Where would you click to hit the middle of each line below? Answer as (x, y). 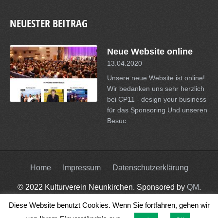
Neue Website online (150, 51)
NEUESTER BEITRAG (49, 23)
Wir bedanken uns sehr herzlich (156, 88)
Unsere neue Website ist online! (156, 78)
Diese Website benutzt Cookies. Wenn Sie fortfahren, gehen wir (109, 205)
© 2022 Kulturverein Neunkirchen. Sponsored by (102, 187)
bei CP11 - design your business (157, 99)
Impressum (82, 167)
